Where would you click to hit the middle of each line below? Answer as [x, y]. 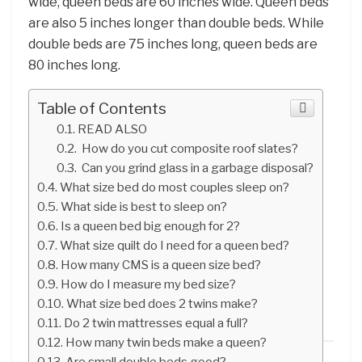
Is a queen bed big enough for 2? [151, 225]
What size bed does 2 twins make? [162, 303]
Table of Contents [102, 108]
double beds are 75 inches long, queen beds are [173, 44]
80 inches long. [74, 65]
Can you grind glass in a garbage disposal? [197, 167]
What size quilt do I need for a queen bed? [175, 245]
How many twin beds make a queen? [166, 342]
